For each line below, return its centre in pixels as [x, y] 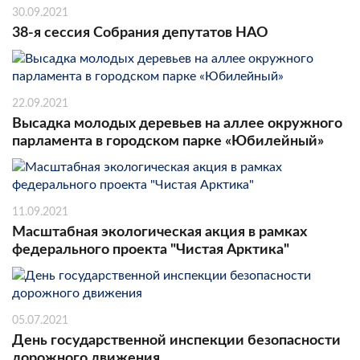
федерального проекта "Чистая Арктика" [151, 250]
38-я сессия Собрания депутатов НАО [140, 33]
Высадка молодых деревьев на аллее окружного [177, 123]
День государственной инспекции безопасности [176, 340]
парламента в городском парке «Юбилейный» [168, 141]
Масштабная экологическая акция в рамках [160, 232]
